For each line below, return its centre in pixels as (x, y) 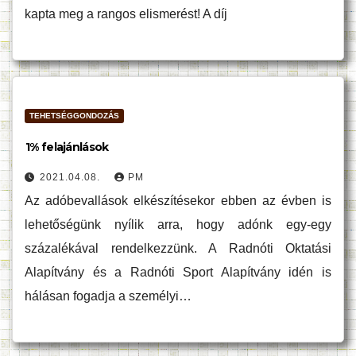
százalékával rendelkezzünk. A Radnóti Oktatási (178, 248)
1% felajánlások (67, 147)
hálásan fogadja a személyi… (108, 296)
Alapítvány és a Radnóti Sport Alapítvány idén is (178, 272)
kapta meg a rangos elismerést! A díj (126, 14)
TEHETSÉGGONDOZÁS (74, 116)
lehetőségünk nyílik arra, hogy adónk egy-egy (178, 224)
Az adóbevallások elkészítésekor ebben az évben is (178, 201)
